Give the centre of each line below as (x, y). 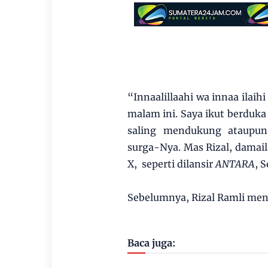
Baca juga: (151, 243)
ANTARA (235, 164)
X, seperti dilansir (171, 164)
